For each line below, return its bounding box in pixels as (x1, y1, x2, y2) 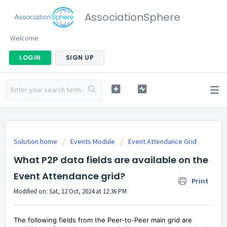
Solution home (14, 137, 59, 146)
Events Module (70, 137, 115, 146)
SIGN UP (65, 53, 94, 62)
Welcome (10, 33, 39, 43)
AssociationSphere (85, 10, 180, 24)
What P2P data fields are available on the (14, 154, 208, 166)
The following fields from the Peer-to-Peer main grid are (14, 216, 192, 224)
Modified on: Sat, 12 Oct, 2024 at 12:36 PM (14, 187, 127, 196)
